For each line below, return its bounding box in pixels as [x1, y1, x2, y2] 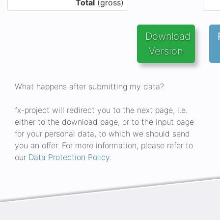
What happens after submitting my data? [15, 82, 164, 91]
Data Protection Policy [28, 152, 110, 162]
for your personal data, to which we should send [15, 129, 190, 138]
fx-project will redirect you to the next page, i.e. [15, 105, 188, 115]
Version [149, 45, 183, 57]
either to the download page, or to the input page [15, 117, 194, 127]
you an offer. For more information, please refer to [15, 140, 193, 150]
